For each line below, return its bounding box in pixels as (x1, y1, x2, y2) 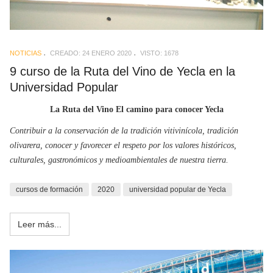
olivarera (10, 141, 40, 151)
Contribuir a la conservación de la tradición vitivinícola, (10, 126, 207, 136)
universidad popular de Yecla (129, 185, 226, 194)
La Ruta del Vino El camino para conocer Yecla (49, 104, 224, 114)
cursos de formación (16, 185, 83, 194)
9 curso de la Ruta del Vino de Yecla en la (10, 65, 235, 79)
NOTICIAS (10, 49, 41, 57)
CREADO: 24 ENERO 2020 (50, 49, 132, 57)
